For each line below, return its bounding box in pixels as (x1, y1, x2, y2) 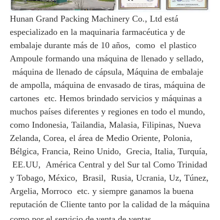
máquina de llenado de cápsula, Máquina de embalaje (10, 67, 203, 77)
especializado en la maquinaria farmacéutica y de (10, 27, 185, 37)
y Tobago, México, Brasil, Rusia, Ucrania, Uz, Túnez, (10, 173, 209, 183)
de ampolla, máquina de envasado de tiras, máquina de (10, 80, 205, 90)
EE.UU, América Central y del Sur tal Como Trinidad (10, 160, 207, 170)
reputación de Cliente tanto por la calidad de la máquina (10, 199, 210, 210)
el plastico (155, 40, 196, 51)
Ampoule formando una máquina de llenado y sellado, (10, 54, 204, 64)
